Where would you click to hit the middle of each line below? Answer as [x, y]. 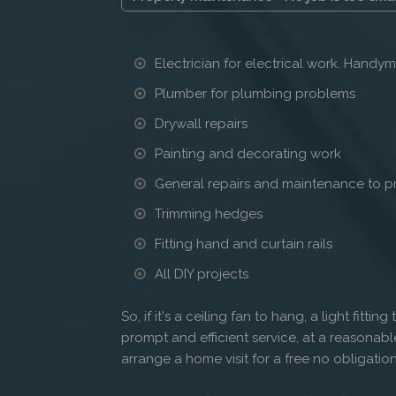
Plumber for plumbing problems [257, 93]
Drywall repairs [201, 123]
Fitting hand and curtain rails [245, 244]
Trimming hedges [209, 213]
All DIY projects [202, 274]
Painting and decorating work [250, 153]
